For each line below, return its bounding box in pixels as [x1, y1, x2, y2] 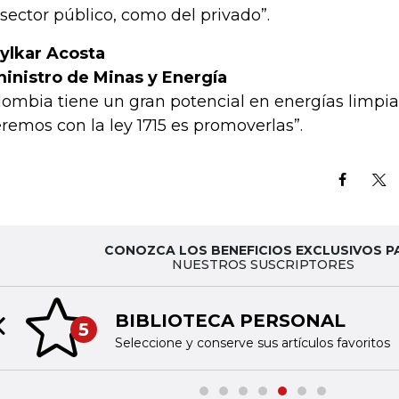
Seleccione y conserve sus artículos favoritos [114, 334, 390, 351]
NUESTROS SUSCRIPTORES [171, 256, 354, 273]
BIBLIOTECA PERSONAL [114, 309, 346, 331]
